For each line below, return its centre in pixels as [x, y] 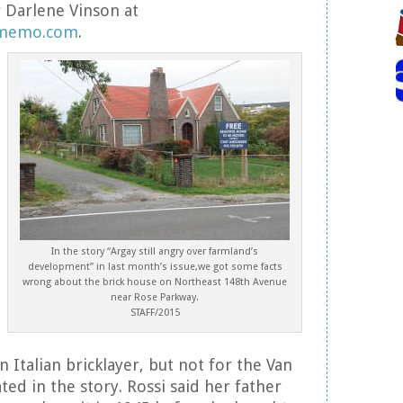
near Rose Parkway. [155, 297]
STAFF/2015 [155, 313]
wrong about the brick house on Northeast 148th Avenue [155, 282]
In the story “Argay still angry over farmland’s [155, 251]
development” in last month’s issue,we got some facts [155, 267]
